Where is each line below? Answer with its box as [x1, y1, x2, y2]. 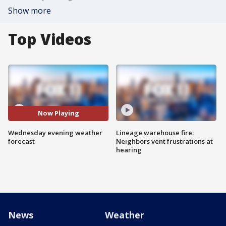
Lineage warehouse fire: [116, 128, 194, 137]
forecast [8, 136, 35, 146]
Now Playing [37, 108, 79, 118]
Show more [8, 5, 51, 16]
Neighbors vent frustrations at [116, 136, 213, 146]
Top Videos [8, 29, 91, 49]
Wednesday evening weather [8, 128, 102, 137]
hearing [116, 145, 142, 154]
